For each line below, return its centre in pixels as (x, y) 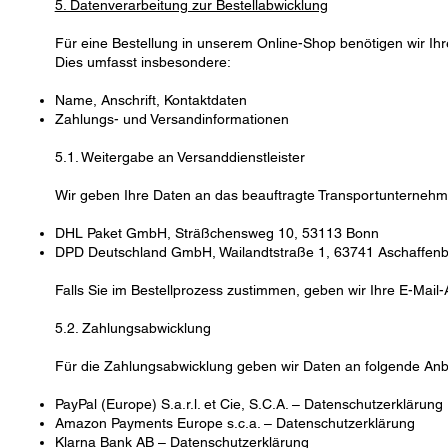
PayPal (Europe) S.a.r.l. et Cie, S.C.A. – (179, 404)
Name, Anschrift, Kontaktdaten (150, 100)
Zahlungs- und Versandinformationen (171, 119)
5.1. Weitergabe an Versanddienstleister (179, 157)
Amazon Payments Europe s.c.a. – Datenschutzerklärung (234, 423)
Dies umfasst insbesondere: (142, 62)
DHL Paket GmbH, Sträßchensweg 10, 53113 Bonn (216, 233)
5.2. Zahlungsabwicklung (132, 328)
